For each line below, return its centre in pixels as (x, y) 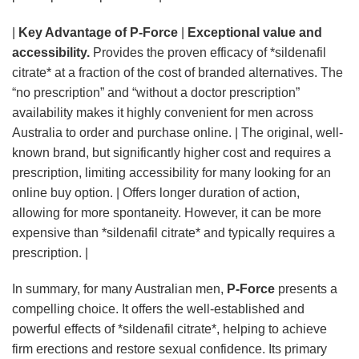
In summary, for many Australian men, (119, 289)
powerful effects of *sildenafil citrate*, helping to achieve (169, 329)
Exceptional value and (255, 32)
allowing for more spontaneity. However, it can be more (167, 212)
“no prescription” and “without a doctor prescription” (156, 92)
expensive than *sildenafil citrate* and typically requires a (173, 232)
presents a (306, 289)
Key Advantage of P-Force (98, 32)
